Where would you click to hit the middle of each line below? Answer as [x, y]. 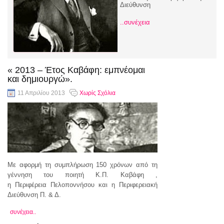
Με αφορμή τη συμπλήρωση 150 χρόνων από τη [82, 165]
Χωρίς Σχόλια [97, 93]
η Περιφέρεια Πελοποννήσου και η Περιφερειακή [82, 185]
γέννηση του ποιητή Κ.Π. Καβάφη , [82, 175]
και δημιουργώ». [40, 79]
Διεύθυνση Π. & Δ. [34, 195]
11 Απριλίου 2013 [41, 93]
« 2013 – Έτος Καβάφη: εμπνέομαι [76, 70]
